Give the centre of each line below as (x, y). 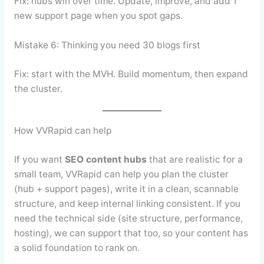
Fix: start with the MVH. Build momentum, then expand (131, 74)
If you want (39, 159)
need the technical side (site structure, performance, (128, 218)
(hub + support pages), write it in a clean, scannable (126, 189)
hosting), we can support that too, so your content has (131, 233)
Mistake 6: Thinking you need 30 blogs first (107, 45)
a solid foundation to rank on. (77, 247)
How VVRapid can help (62, 131)
